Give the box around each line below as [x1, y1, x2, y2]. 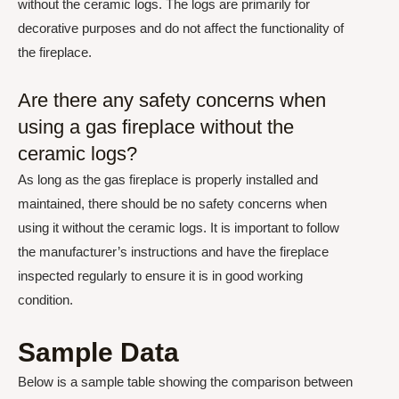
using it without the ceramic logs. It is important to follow [18, 219, 339, 235]
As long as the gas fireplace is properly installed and [18, 171, 318, 187]
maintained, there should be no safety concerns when [18, 195, 327, 211]
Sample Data [18, 338, 179, 367]
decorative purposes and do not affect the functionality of [18, 20, 344, 36]
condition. [18, 291, 73, 307]
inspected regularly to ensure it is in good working [18, 267, 303, 283]
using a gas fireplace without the [18, 115, 294, 138]
